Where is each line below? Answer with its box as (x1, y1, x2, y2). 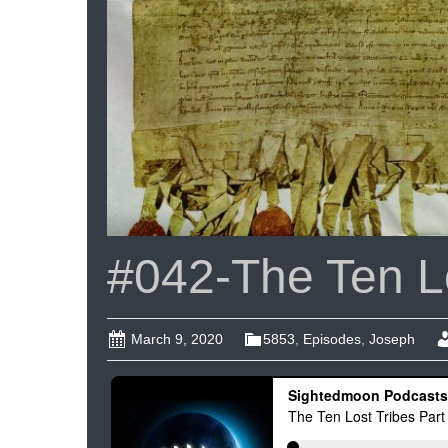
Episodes (303, 331, 361, 347)
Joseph (369, 331, 415, 347)
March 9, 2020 (131, 331, 223, 347)
